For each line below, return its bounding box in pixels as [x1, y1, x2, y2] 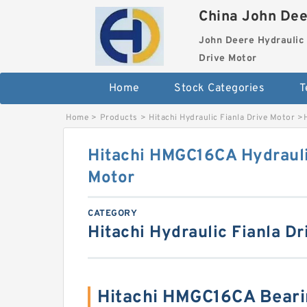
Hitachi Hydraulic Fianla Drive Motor [149, 112, 295, 123]
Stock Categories [174, 82, 265, 95]
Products [99, 112, 138, 123]
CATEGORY [88, 208, 137, 219]
